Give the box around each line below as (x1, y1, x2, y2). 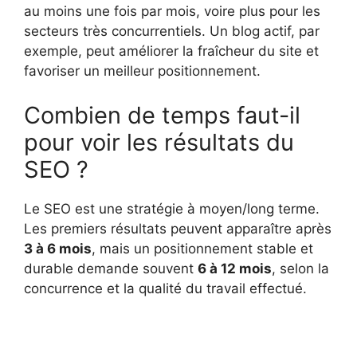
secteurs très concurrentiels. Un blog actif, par (24, 23, 320, 40)
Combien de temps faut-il (24, 100, 300, 129)
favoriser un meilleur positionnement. (24, 63, 261, 80)
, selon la (272, 260, 329, 277)
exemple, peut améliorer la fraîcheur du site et (24, 43, 319, 60)
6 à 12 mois (198, 260, 272, 277)
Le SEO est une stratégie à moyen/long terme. (24, 200, 320, 217)
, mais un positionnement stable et (92, 240, 313, 257)
